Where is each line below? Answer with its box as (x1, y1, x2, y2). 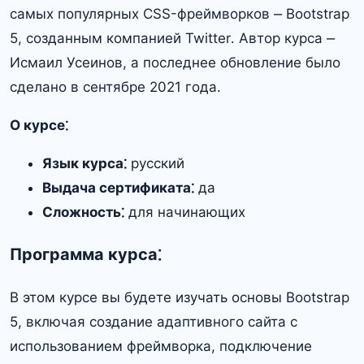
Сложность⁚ (42, 203, 124, 220)
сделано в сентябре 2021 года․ (10, 78, 221, 95)
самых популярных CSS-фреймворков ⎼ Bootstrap (10, 5, 349, 22)
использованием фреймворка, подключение (10, 337, 312, 354)
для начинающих (124, 203, 245, 220)
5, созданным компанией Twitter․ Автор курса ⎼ (10, 29, 335, 46)
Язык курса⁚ (42, 154, 127, 171)
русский (127, 154, 184, 171)
